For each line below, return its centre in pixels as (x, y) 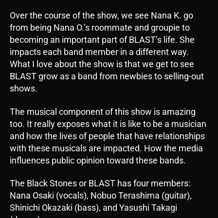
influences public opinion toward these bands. (98, 160)
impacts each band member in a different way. (99, 52)
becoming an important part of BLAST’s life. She (102, 40)
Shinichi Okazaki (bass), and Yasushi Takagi (93, 208)
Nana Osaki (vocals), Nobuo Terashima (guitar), (101, 196)
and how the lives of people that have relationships (107, 136)
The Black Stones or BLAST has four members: (100, 183)
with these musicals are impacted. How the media (106, 148)
